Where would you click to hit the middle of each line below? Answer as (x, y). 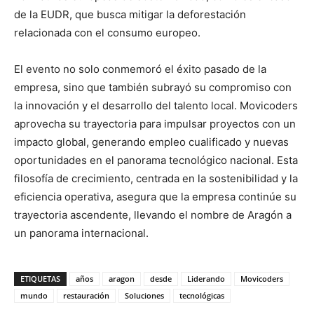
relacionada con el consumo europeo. (107, 33)
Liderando (206, 279)
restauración (86, 295)
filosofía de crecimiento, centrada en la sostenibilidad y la (156, 178)
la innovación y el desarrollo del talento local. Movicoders (156, 105)
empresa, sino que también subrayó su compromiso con (153, 87)
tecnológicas (202, 295)
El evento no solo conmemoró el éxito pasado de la (140, 69)
